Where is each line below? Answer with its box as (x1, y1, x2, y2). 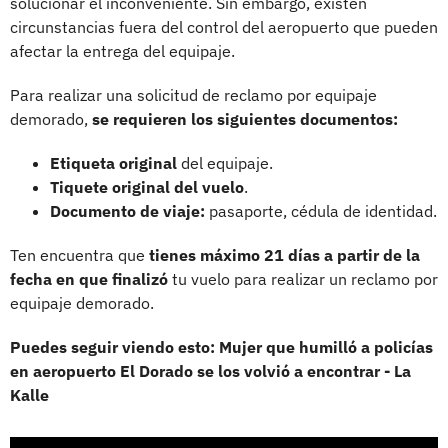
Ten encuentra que (10, 244, 149, 265)
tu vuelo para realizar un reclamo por (168, 268, 438, 289)
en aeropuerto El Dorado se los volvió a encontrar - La (10, 360, 411, 381)
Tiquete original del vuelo (50, 176, 244, 197)
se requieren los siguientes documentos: (92, 108, 398, 129)
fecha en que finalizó (10, 268, 168, 289)
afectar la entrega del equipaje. (10, 40, 235, 61)
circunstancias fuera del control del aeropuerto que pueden (10, 16, 438, 37)
